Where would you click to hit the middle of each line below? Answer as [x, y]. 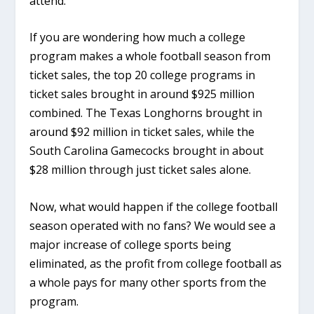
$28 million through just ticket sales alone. [141, 170]
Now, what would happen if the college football [154, 207]
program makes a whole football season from [150, 56]
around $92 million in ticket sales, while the [142, 132]
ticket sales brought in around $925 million [142, 94]
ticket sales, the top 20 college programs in [143, 75]
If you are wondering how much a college [138, 37]
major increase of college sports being [131, 245]
